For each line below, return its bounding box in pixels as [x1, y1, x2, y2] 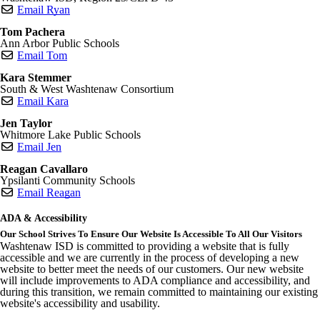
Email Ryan [17, 3, 70, 16]
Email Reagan [17, 186, 81, 199]
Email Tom [17, 49, 67, 61]
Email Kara [17, 94, 69, 107]
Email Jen [17, 140, 61, 153]
